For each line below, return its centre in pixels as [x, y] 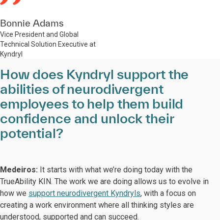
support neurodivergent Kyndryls [84, 193]
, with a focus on [168, 193]
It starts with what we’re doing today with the [116, 170]
